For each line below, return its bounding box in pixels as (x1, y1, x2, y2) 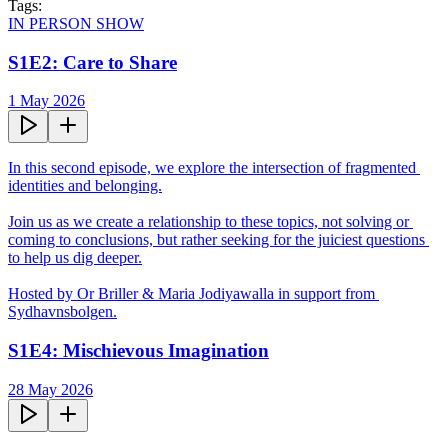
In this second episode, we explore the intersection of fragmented (8, 159, 416, 177)
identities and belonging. (8, 177, 162, 195)
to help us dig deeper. (8, 249, 142, 267)
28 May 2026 (8, 380, 93, 398)
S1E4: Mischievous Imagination (8, 339, 269, 361)
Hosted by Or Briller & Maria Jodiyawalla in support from (8, 285, 375, 303)
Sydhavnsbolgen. (8, 303, 117, 321)
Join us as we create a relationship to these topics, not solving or (8, 213, 409, 231)
